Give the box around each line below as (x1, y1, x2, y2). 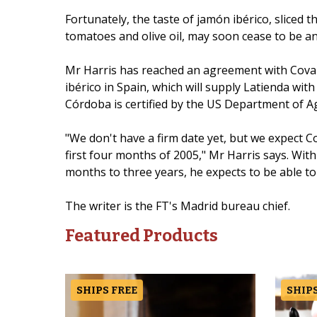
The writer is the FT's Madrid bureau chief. (64, 198, 290, 214)
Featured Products (64, 226, 218, 246)
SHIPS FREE (76, 284, 137, 296)
